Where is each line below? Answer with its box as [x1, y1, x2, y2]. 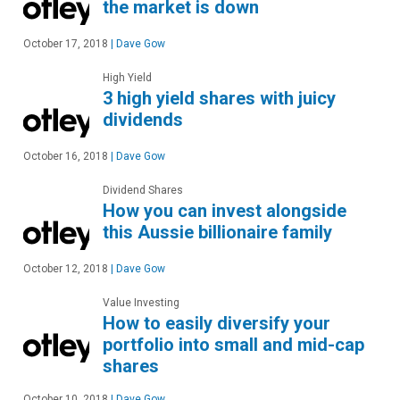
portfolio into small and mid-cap [103, 334, 364, 356]
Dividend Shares [103, 184, 183, 197]
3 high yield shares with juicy [103, 87, 336, 110]
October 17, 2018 [23, 37, 108, 51]
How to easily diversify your [103, 312, 330, 335]
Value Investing [103, 296, 179, 310]
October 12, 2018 [23, 262, 108, 276]
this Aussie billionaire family [103, 221, 332, 244]
